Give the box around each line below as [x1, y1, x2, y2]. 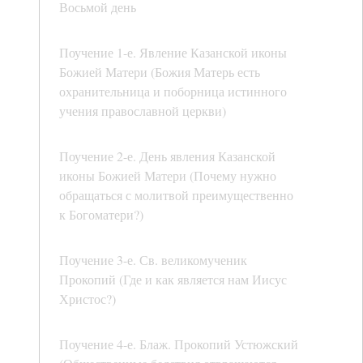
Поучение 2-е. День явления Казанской [59, 147, 275, 165]
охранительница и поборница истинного [59, 83, 287, 100]
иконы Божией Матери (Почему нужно [59, 167, 276, 185]
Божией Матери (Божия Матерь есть [59, 63, 260, 81]
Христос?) [59, 290, 116, 308]
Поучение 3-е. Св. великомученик [59, 251, 247, 269]
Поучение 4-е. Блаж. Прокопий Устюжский [59, 335, 298, 353]
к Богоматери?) [59, 206, 143, 224]
